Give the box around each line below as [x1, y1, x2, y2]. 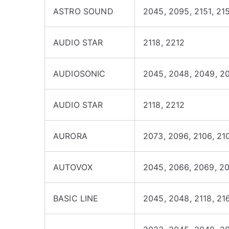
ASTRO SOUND [53, 6, 113, 16]
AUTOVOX [53, 162, 93, 172]
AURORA [53, 131, 87, 141]
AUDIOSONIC [53, 68, 106, 79]
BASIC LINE [53, 193, 99, 203]
